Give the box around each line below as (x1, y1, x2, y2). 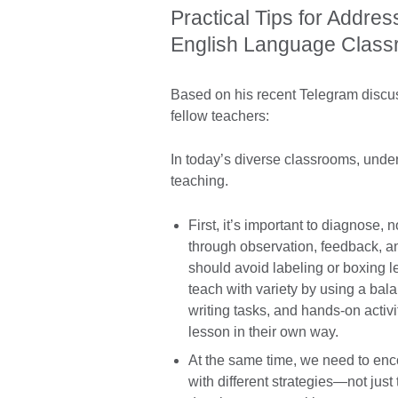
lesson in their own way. (188, 324, 338, 340)
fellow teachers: (171, 107, 269, 123)
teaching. (171, 172, 228, 188)
